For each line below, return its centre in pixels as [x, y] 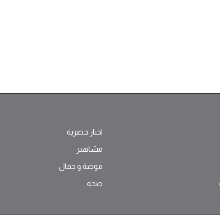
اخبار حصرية [85, 132]
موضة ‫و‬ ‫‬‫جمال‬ [81, 166]
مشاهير [90, 149]
